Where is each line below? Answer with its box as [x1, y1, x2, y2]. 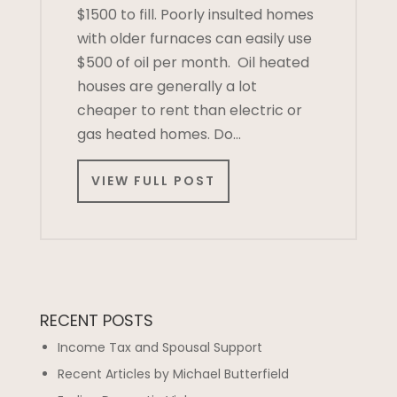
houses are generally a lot [76, 75, 257, 97]
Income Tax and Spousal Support [57, 339, 262, 357]
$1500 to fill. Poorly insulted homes [76, 4, 314, 25]
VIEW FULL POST [90, 172, 215, 191]
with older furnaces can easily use [76, 27, 312, 49]
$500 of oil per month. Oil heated [76, 51, 309, 73]
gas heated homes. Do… [76, 123, 241, 144]
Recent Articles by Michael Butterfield [57, 365, 289, 384]
